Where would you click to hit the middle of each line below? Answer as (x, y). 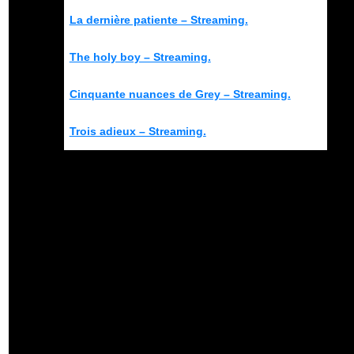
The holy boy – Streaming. (140, 56)
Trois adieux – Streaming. (137, 131)
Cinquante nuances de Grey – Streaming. (180, 94)
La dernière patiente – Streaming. (158, 19)
